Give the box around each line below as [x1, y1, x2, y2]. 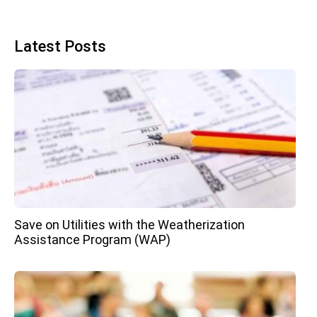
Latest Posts [14, 37, 106, 55]
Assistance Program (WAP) [14, 232, 171, 248]
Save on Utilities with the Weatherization [14, 217, 245, 233]
